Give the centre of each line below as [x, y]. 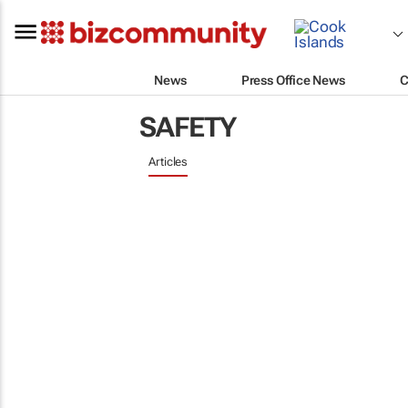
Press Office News [293, 80]
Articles [168, 162]
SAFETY [188, 127]
